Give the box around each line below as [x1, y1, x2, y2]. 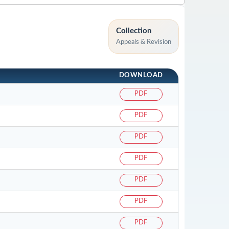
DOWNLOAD [119, 72, 163, 79]
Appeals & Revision [116, 39, 171, 46]
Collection [116, 27, 151, 35]
